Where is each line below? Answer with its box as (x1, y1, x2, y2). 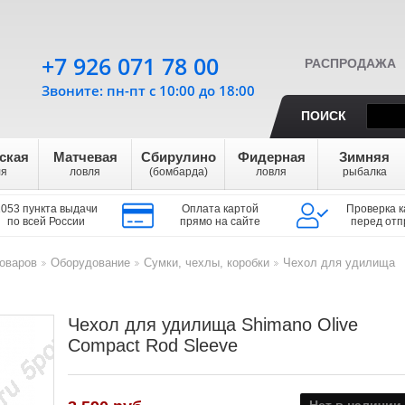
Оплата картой (182, 202, 259, 215)
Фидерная (237, 149, 306, 165)
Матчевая (52, 149, 118, 165)
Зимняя (339, 149, 390, 165)
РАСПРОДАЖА (305, 56, 396, 71)
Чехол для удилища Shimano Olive (68, 315, 358, 334)
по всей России (6, 215, 85, 228)
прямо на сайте (180, 215, 261, 228)
